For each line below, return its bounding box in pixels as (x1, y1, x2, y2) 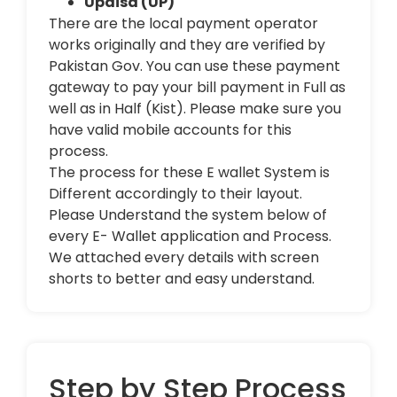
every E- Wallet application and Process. (49, 226, 331, 247)
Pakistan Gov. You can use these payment (49, 56, 340, 77)
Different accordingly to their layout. (49, 183, 302, 205)
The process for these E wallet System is (49, 162, 330, 183)
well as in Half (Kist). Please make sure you (49, 98, 341, 120)
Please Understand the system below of (49, 205, 327, 226)
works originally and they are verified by (49, 35, 325, 56)
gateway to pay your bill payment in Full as (49, 77, 346, 98)
